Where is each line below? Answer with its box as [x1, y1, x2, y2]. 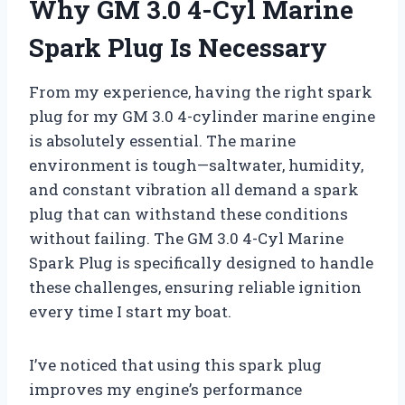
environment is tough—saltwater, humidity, [29, 155, 363, 176]
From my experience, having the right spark [29, 81, 372, 103]
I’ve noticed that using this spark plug [29, 354, 322, 376]
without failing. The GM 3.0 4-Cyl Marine [29, 228, 344, 250]
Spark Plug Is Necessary [29, 31, 327, 65]
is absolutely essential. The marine [29, 130, 296, 152]
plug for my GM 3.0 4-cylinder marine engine [29, 106, 375, 127]
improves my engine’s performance [29, 379, 302, 400]
